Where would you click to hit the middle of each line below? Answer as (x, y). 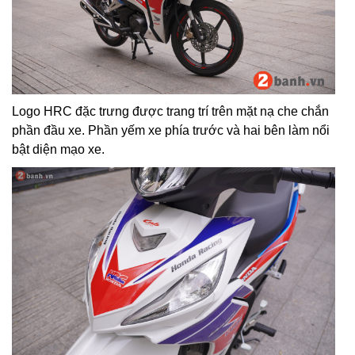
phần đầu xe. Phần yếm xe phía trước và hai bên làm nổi (171, 130)
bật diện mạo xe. (58, 149)
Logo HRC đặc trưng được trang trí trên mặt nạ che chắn (170, 111)
